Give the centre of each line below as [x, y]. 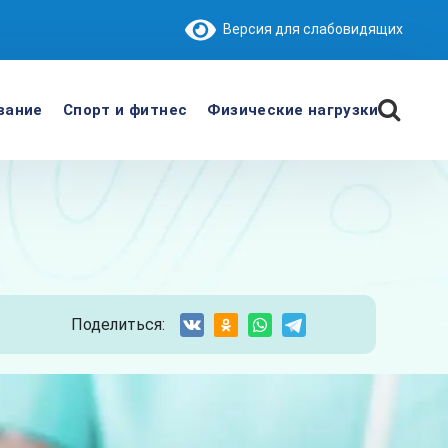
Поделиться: [117, 324]
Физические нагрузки [293, 110]
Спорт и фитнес [125, 110]
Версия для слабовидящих [309, 28]
